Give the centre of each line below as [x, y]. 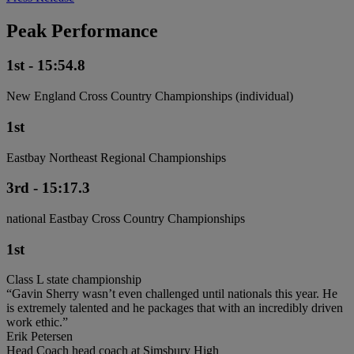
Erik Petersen [40, 337]
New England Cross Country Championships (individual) [150, 96]
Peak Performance [82, 30]
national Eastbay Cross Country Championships [126, 219]
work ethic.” [37, 322]
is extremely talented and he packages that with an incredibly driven [175, 308]
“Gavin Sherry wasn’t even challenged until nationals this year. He [172, 294]
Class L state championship [74, 280]
